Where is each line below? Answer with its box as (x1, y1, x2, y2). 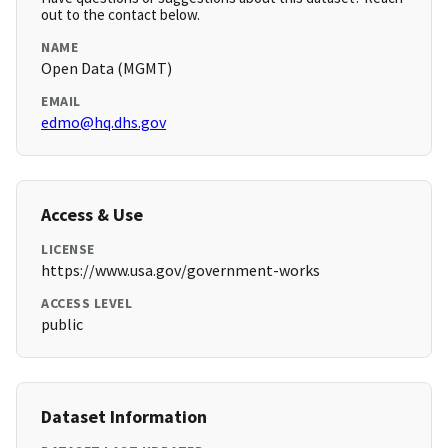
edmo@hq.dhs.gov (41, 112, 166, 133)
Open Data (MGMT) (41, 58, 172, 79)
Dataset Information (41, 405, 207, 429)
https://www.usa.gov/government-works (41, 260, 320, 281)
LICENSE (41, 240, 95, 259)
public (41, 314, 83, 335)
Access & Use (41, 203, 143, 227)
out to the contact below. (41, 5, 200, 25)
